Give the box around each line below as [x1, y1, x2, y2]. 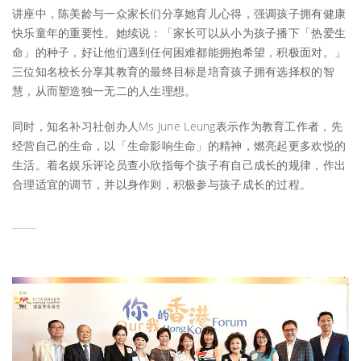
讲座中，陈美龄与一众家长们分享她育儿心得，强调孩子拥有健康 [12, 6, 346, 22]
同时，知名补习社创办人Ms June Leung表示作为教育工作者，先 [12, 118, 342, 135]
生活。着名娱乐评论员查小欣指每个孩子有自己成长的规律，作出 [12, 157, 346, 173]
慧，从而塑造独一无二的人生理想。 [12, 83, 197, 99]
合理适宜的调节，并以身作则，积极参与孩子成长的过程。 [12, 176, 312, 193]
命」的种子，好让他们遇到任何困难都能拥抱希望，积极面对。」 [12, 44, 346, 60]
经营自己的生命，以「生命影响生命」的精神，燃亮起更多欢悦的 [12, 138, 346, 154]
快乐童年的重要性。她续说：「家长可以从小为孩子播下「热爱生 [12, 25, 346, 41]
